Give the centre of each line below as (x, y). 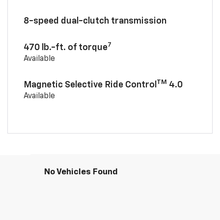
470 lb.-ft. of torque (65, 47)
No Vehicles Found (81, 172)
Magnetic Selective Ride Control (90, 85)
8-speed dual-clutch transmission (95, 21)
